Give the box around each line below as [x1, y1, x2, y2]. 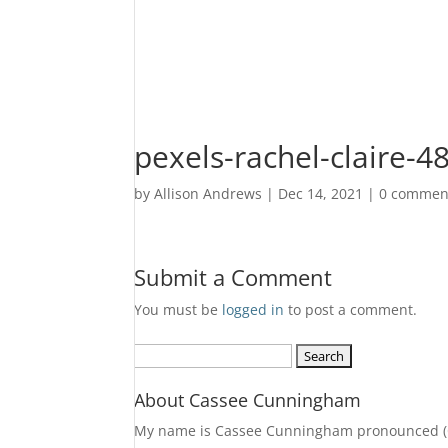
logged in [222, 300, 285, 319]
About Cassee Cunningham [134, 388, 362, 412]
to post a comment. [284, 300, 418, 319]
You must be [134, 300, 223, 319]
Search [133, 345, 180, 364]
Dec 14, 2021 [278, 184, 364, 203]
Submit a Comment [134, 262, 333, 292]
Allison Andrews [154, 184, 263, 203]
